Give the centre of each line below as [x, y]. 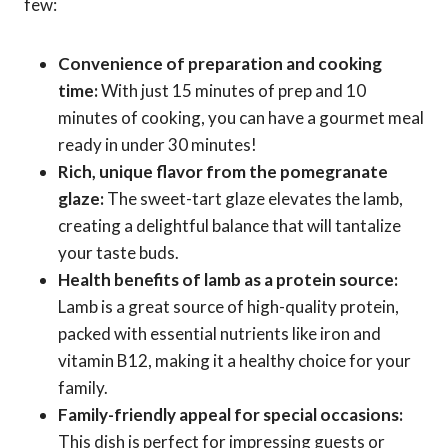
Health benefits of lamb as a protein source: [228, 279]
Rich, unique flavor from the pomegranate [223, 171]
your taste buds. [118, 252]
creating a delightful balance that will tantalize [229, 225]
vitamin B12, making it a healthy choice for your [234, 360]
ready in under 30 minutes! [157, 144]
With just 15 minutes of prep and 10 [232, 90]
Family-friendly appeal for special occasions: [230, 414]
